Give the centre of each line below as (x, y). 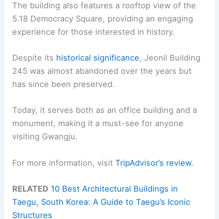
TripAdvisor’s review (153, 163)
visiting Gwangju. (45, 137)
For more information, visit (64, 163)
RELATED (31, 188)
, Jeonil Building (170, 58)
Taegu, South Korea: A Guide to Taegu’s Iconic (101, 202)
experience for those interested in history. (94, 32)
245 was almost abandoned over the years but (102, 71)
